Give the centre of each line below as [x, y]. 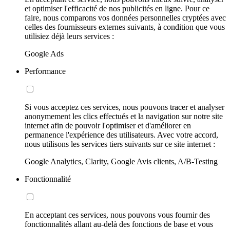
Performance [45, 71]
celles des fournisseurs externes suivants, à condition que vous [125, 27]
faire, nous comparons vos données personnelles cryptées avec [125, 17]
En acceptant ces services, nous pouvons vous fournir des [117, 215]
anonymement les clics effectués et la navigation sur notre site [124, 116]
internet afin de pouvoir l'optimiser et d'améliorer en [108, 125]
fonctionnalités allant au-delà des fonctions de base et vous [119, 224]
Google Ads [44, 53]
